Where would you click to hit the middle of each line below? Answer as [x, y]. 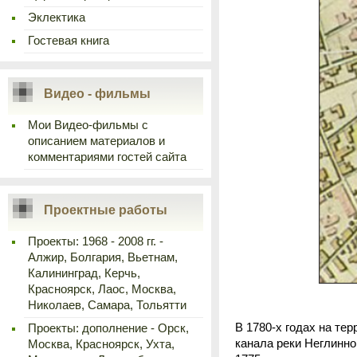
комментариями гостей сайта [107, 157]
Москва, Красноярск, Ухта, [101, 344]
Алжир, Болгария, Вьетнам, [103, 257]
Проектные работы [106, 210]
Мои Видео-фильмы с [88, 125]
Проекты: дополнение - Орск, [108, 328]
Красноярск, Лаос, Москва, [102, 289]
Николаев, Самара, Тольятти [107, 305]
